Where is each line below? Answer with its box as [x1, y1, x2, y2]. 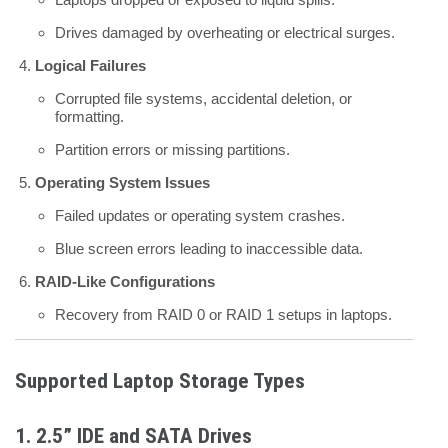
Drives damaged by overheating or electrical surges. [55, 23, 395, 41]
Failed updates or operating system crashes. [55, 206, 345, 224]
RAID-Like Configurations [35, 272, 215, 290]
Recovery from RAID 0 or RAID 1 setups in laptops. [55, 305, 392, 323]
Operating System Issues [35, 173, 210, 191]
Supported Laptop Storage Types [15, 368, 305, 393]
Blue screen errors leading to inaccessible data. [55, 239, 363, 257]
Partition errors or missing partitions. [55, 140, 290, 158]
